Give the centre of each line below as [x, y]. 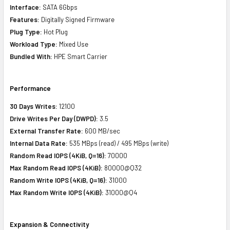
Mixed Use [73, 44]
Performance [30, 88]
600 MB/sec [102, 131]
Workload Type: [34, 44]
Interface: [25, 7]
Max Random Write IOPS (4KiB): [57, 192]
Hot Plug [55, 32]
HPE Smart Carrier [80, 56]
